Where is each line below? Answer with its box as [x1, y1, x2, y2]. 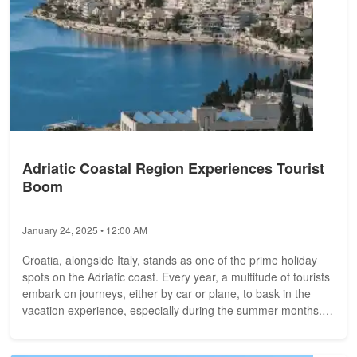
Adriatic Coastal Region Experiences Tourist [22, 158, 324, 179]
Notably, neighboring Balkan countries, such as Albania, [22, 319, 302, 335]
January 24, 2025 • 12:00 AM [22, 223, 147, 237]
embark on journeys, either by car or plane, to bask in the [22, 285, 311, 302]
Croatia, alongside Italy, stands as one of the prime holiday [22, 252, 317, 269]
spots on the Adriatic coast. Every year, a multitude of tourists [22, 269, 330, 285]
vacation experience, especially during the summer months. [22, 302, 322, 319]
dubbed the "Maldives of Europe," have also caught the [22, 335, 300, 352]
